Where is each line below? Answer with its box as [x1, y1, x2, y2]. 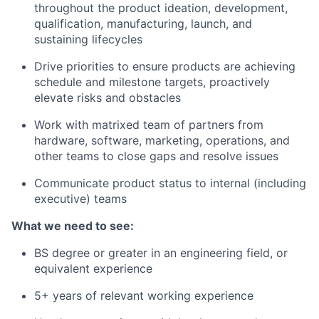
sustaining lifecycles [34, 32, 142, 46]
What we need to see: [11, 219, 134, 233]
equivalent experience [34, 261, 152, 276]
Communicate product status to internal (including [34, 176, 306, 190]
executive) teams [34, 192, 127, 206]
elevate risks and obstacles [34, 90, 181, 105]
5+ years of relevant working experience [34, 288, 253, 303]
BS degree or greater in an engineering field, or [34, 246, 288, 260]
